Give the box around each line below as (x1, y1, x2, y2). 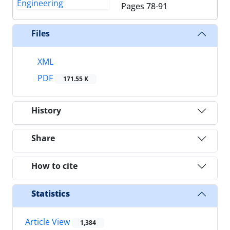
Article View (25, 216, 72, 227)
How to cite (31, 160, 78, 172)
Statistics (31, 188, 70, 200)
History (31, 105, 61, 117)
